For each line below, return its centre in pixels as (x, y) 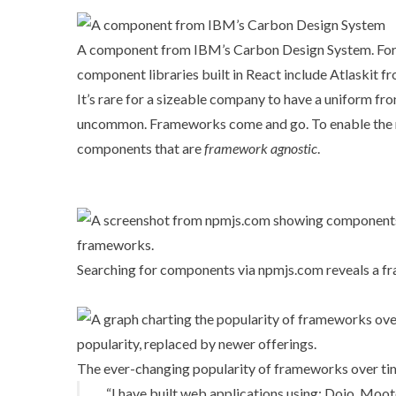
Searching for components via (168, 269)
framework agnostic (261, 148)
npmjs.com (291, 269)
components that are (141, 148)
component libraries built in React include (203, 73)
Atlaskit (354, 73)
